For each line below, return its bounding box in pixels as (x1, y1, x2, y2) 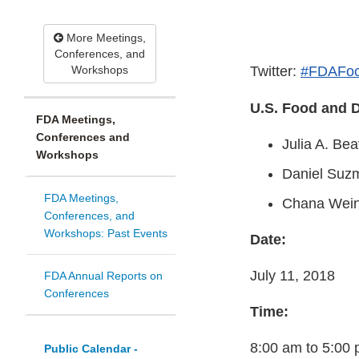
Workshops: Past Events (44, 227, 167, 240)
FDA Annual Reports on (44, 269, 163, 283)
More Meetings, (63, 31, 146, 45)
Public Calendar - (44, 342, 138, 356)
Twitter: (250, 63, 301, 80)
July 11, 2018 (250, 268, 335, 284)
